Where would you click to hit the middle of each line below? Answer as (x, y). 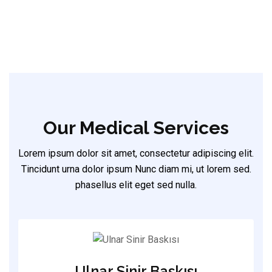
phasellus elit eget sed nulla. (136, 185)
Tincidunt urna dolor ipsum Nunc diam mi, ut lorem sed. (136, 169)
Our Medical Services (136, 128)
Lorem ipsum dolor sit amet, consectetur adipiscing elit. (136, 153)
